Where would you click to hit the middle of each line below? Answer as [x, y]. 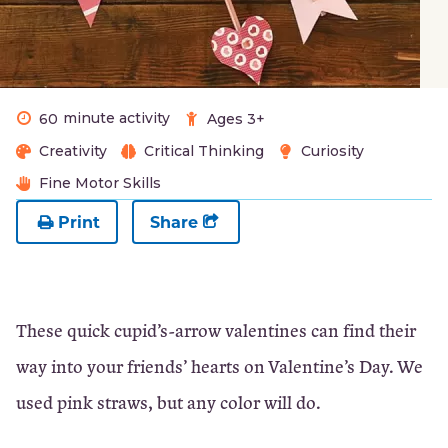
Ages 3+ [236, 119]
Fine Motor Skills [100, 183]
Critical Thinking [204, 151]
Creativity [73, 151]
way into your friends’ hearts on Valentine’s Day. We [219, 366]
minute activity [116, 118]
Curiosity [332, 151]
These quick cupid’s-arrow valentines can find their [216, 330]
